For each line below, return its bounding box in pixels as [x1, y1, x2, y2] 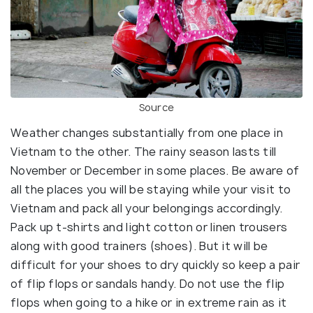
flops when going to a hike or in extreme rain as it [10, 294, 287, 310]
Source [138, 100, 175, 114]
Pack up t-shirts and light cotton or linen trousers [10, 219, 288, 235]
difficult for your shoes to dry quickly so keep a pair [10, 256, 300, 272]
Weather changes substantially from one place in [10, 124, 284, 140]
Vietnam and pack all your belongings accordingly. [10, 200, 283, 216]
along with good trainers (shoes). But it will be [10, 238, 268, 254]
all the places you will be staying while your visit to [10, 181, 291, 197]
